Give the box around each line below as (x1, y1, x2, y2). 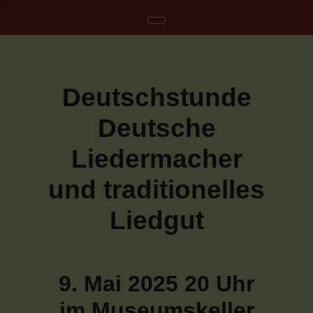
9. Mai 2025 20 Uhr (59, 271, 254, 296)
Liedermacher (71, 145, 242, 173)
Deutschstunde (61, 83, 252, 112)
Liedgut (109, 206, 204, 235)
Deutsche (97, 114, 216, 143)
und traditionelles (48, 175, 265, 204)
